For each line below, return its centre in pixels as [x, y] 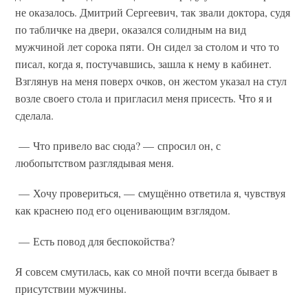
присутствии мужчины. [71, 288]
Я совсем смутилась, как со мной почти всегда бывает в [147, 271]
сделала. [35, 115]
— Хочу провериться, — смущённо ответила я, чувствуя [151, 193]
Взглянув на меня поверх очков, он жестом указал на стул [151, 81]
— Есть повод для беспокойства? [95, 241]
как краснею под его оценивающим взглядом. [123, 210]
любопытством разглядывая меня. [95, 163]
